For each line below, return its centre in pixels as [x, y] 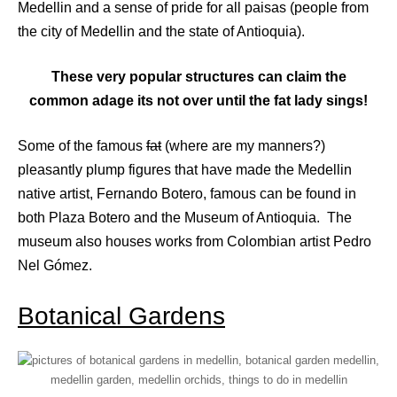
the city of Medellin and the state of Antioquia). [161, 32]
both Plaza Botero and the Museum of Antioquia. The [185, 218]
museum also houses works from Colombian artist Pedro [195, 242]
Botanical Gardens [121, 316]
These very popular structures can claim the [198, 77]
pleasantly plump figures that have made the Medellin [185, 170]
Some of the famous [82, 146]
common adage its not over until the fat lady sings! [198, 101]
